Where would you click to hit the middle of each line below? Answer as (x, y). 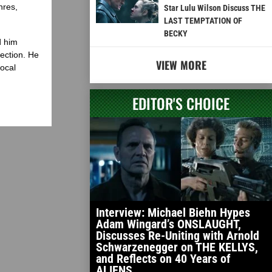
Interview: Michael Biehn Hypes (173, 213)
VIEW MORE (181, 65)
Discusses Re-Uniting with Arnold (178, 236)
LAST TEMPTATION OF (203, 21)
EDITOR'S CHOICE (181, 104)
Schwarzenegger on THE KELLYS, (177, 247)
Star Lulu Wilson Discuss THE (214, 8)
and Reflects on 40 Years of (163, 259)
